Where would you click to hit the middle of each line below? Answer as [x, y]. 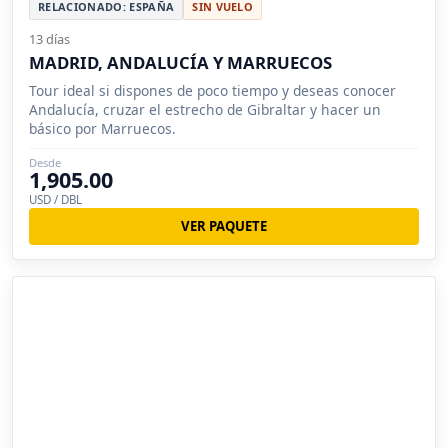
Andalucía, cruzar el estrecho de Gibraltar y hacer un [205, 109]
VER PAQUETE [224, 225]
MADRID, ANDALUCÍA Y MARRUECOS [180, 62]
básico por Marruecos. [102, 128]
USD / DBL [55, 199]
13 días [49, 38]
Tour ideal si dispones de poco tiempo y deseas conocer [212, 90]
